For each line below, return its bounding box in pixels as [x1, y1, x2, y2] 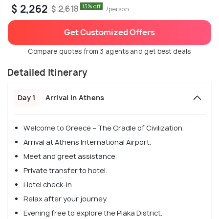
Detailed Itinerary [7, 66, 88, 79]
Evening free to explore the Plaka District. [23, 208, 162, 218]
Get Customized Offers [64, 26, 155, 38]
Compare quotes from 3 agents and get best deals [28, 46, 191, 56]
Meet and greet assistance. [23, 151, 117, 161]
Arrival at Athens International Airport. [23, 137, 151, 147]
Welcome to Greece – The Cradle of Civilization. [23, 123, 184, 132]
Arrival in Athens [45, 92, 105, 102]
